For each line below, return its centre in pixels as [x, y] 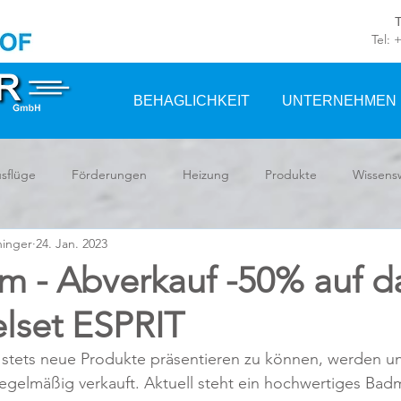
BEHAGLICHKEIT [192, 101]
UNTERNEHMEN [339, 101]
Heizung [206, 174]
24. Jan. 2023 [72, 243]
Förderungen [109, 174]
